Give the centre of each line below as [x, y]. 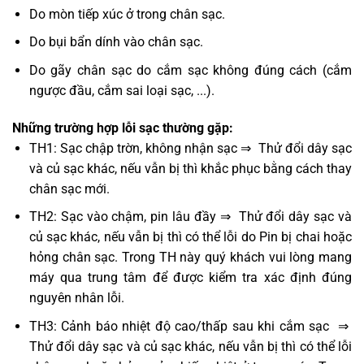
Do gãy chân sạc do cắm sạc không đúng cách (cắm [190, 70]
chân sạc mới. [69, 188]
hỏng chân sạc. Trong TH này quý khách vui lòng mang [190, 258]
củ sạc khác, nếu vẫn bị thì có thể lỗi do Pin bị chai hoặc [190, 237]
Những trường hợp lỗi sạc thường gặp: [123, 128]
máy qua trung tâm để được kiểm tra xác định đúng [190, 278]
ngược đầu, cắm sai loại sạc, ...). [121, 90]
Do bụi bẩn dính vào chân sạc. [116, 42]
